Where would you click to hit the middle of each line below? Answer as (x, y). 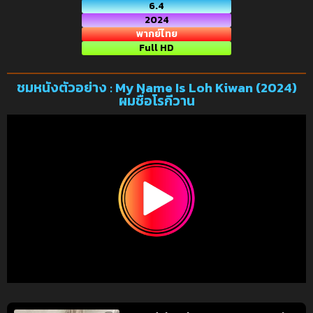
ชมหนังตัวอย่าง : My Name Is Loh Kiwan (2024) (156, 88)
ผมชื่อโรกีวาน (156, 101)
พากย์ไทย (156, 34)
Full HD (156, 48)
